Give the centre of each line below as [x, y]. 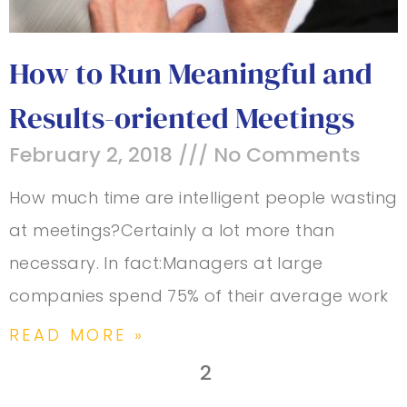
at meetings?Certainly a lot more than [172, 230]
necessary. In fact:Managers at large [166, 263]
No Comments [284, 154]
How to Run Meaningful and [191, 73]
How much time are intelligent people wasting [203, 197]
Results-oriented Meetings [182, 117]
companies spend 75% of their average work [199, 295]
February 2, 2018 [94, 154]
